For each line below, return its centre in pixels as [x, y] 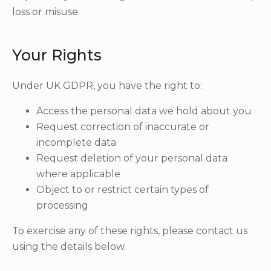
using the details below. [69, 247]
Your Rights [57, 55]
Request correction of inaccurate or [123, 127]
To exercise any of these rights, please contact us [130, 231]
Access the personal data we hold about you [144, 111]
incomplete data [76, 142]
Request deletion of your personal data [132, 158]
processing [62, 205]
